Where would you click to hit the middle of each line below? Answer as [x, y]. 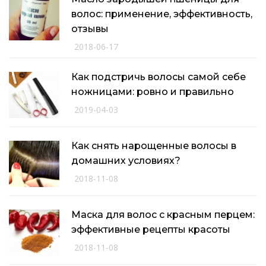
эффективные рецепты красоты [151, 230]
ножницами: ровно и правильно [153, 92]
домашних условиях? [126, 161]
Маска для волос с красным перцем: [163, 215]
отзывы [90, 29]
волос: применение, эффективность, [162, 14]
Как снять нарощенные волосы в [154, 146]
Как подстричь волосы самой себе [159, 77]
